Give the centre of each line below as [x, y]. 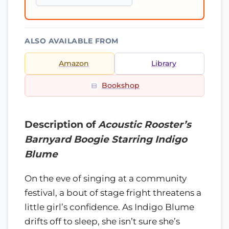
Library [164, 63]
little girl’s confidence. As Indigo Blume [109, 207]
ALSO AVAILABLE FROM [72, 41]
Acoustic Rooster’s [145, 124]
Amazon [74, 63]
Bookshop [121, 85]
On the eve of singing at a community [106, 178]
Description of [61, 124]
